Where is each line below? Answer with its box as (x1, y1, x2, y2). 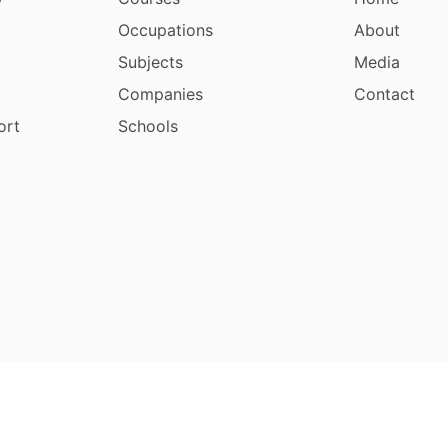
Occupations (118, 19, 214, 40)
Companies (118, 83, 204, 104)
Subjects (118, 51, 184, 72)
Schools (118, 115, 179, 136)
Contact (353, 83, 415, 104)
